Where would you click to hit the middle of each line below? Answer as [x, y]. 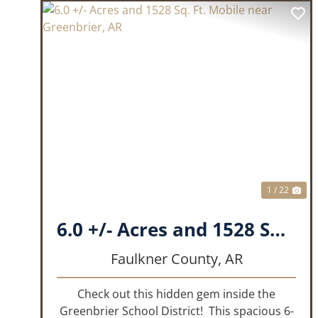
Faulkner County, [168, 258]
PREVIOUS [97, 113]
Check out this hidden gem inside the [177, 294]
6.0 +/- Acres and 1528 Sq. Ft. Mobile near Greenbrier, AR [278, 229]
